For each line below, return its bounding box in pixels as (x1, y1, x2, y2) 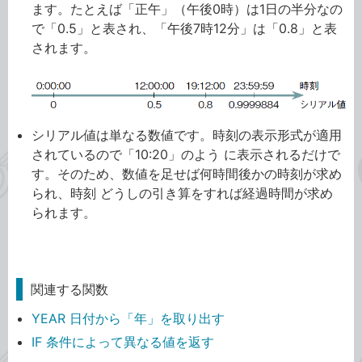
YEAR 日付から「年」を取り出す (32, 310, 225, 327)
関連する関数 (31, 281, 108, 298)
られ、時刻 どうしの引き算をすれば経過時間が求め (32, 185, 334, 202)
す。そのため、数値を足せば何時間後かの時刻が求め (32, 166, 343, 183)
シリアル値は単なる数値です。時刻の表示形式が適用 (32, 127, 343, 144)
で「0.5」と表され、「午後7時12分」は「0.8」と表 (32, 20, 338, 37)
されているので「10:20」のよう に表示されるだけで (32, 146, 341, 163)
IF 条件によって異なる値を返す (32, 333, 215, 350)
